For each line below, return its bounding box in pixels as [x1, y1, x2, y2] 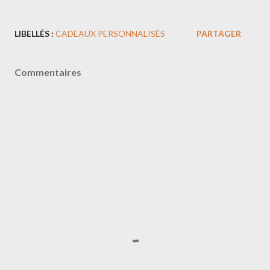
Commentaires [14, 66, 81, 78]
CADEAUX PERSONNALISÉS [55, 28, 165, 39]
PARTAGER [196, 28, 241, 39]
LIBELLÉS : [14, 28, 54, 39]
